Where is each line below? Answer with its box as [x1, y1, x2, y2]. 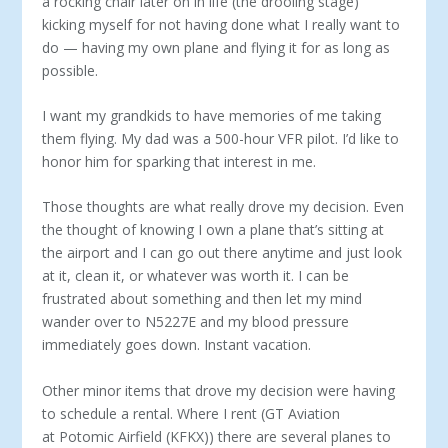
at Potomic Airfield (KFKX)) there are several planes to [42, 426, 392, 446]
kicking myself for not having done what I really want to [42, 14, 401, 34]
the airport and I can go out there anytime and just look [42, 243, 403, 263]
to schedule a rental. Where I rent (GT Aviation [42, 403, 341, 423]
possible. [42, 60, 103, 80]
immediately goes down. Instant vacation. [42, 335, 316, 355]
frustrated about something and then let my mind [42, 289, 363, 309]
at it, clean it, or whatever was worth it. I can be [42, 266, 350, 286]
